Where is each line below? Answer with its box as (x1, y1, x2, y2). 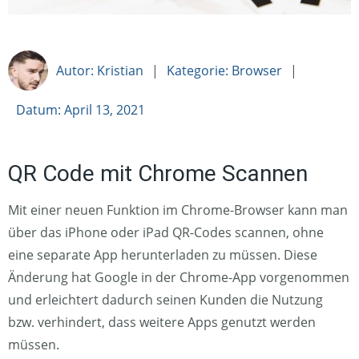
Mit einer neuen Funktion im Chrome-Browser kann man (8, 200, 348, 219)
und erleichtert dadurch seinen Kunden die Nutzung (8, 290, 323, 309)
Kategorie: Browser (167, 61, 282, 79)
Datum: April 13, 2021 (16, 100, 145, 119)
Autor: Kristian (56, 61, 143, 79)
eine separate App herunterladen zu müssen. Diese (8, 245, 317, 264)
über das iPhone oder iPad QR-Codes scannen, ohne (8, 223, 324, 241)
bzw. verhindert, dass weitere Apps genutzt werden (8, 313, 316, 331)
